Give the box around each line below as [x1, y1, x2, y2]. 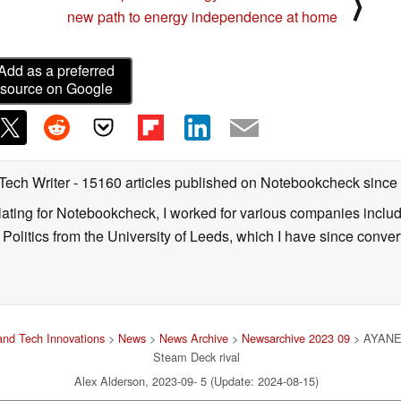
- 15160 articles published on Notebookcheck [73, 171, 360, 192]
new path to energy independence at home [67, 6, 337, 28]
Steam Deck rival [152, 347, 240, 365]
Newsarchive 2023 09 [242, 328, 350, 346]
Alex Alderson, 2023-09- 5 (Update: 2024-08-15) [73, 371, 319, 389]
